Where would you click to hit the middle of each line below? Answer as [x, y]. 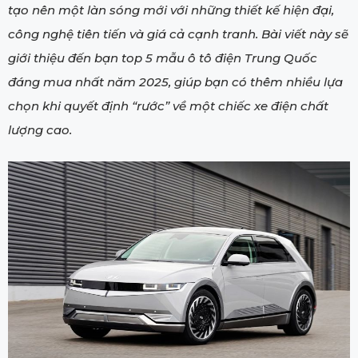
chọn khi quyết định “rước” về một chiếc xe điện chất [168, 106]
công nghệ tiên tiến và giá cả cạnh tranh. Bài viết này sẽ [178, 34]
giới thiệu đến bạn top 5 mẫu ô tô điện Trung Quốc [163, 58]
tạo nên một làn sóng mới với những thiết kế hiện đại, [171, 10]
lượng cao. [40, 130]
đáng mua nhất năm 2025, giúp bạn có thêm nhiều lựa [175, 82]
